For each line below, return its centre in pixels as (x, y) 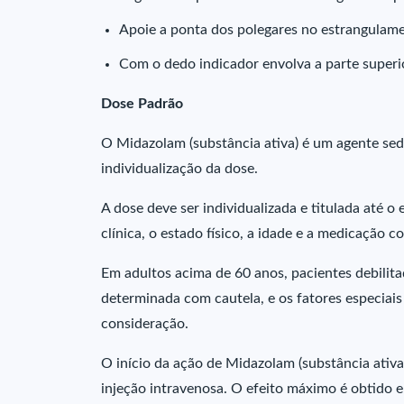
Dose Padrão (142, 104)
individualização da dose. (179, 169)
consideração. (145, 324)
